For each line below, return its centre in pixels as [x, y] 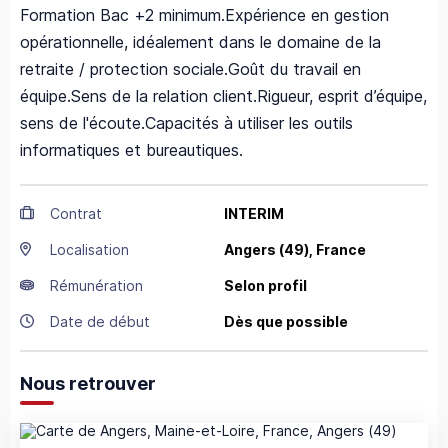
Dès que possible [286, 322]
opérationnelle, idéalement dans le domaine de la [200, 42]
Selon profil [265, 286]
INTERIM [254, 214]
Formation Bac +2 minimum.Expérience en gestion [204, 15]
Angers [250, 250]
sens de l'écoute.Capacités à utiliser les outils [186, 123]
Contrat [76, 214]
